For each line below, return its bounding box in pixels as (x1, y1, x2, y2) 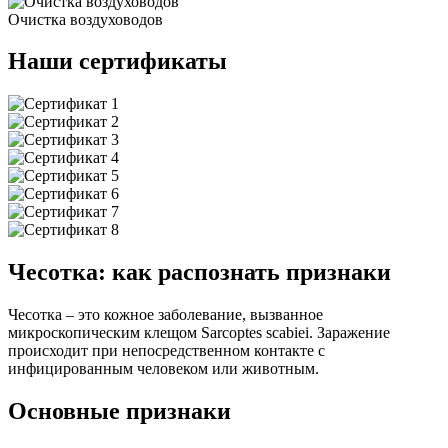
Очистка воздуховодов (8, 10, 163, 28)
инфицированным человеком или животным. (8, 360, 319, 378)
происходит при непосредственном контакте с (8, 342, 325, 360)
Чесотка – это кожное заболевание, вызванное (8, 306, 323, 324)
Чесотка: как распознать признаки (8, 259, 397, 286)
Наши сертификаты (8, 48, 227, 75)
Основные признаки (8, 398, 237, 425)
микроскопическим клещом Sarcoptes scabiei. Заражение (8, 324, 390, 342)
